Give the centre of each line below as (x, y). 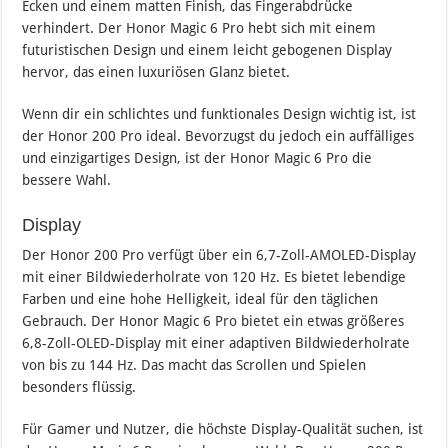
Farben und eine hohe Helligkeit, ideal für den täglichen (200, 299)
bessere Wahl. (67, 180)
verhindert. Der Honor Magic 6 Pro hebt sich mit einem (199, 28)
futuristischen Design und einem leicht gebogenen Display (207, 50)
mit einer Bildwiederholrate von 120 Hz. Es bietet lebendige (214, 277)
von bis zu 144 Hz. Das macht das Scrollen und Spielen (194, 365)
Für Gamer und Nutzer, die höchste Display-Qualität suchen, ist (223, 429)
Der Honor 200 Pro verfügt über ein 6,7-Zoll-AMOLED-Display (219, 255)
